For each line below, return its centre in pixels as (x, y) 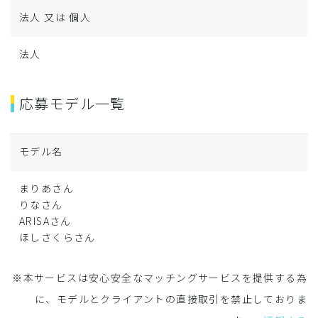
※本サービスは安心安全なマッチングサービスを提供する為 (160, 278)
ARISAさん (45, 221)
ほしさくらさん (57, 237)
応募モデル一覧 (72, 103)
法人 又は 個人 (55, 17)
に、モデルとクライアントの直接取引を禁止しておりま (171, 299)
